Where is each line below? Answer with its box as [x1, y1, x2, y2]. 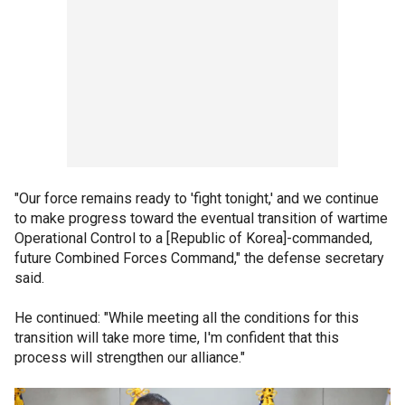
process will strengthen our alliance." [14, 349, 245, 366]
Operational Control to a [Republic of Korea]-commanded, [14, 230, 372, 247]
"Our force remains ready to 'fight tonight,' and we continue [14, 190, 379, 207]
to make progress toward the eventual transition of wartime [14, 210, 388, 227]
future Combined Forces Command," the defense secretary [14, 250, 384, 267]
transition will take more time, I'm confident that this [14, 329, 339, 346]
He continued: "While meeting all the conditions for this [14, 309, 359, 326]
